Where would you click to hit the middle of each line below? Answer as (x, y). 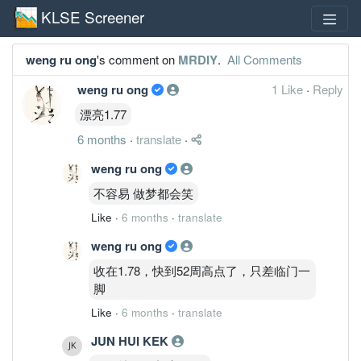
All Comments (263, 59)
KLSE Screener (93, 16)
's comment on (137, 59)
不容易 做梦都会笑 (143, 193)
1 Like (289, 89)
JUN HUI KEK (131, 340)
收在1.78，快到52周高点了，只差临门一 (202, 270)
